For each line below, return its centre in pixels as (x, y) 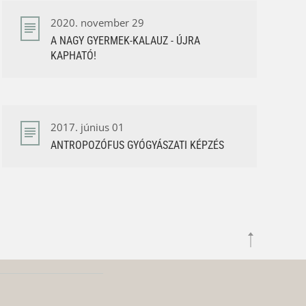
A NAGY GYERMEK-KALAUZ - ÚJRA (125, 40)
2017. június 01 (87, 127)
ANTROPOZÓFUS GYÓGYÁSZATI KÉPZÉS (137, 145)
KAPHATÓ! (73, 55)
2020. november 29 (97, 22)
